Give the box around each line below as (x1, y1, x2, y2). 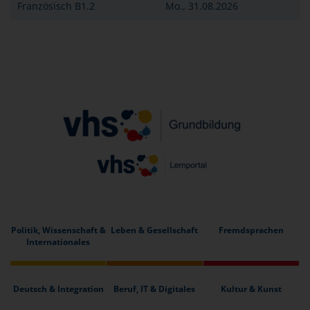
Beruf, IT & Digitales (113, 283, 196, 295)
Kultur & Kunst (220, 283, 282, 295)
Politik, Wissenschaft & (10, 224, 106, 237)
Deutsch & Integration (12, 283, 104, 295)
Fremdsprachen (218, 224, 284, 237)
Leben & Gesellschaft (111, 224, 199, 237)
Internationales (26, 236, 91, 248)
